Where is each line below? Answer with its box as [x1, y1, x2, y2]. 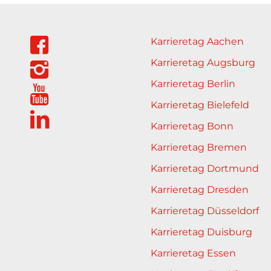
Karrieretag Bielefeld [151, 99, 250, 111]
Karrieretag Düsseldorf [151, 204, 260, 217]
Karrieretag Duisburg [151, 226, 253, 238]
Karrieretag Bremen [151, 141, 247, 153]
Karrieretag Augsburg [151, 56, 256, 68]
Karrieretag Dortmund [151, 162, 260, 174]
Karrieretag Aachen [151, 35, 244, 47]
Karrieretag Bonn [151, 120, 234, 132]
